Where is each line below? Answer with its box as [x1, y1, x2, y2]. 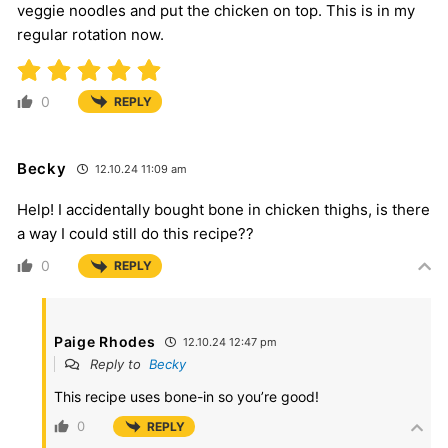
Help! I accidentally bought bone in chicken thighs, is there [17, 200, 430, 220]
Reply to [86, 355, 149, 372]
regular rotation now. [17, 25, 164, 45]
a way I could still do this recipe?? [17, 224, 254, 244]
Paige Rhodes [54, 332, 156, 350]
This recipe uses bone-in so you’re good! [54, 387, 319, 405]
